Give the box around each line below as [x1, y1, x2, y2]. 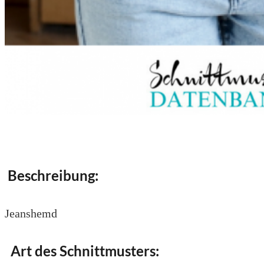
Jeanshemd [5, 206, 57, 220]
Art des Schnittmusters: [5, 242, 159, 259]
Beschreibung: [5, 166, 98, 184]
